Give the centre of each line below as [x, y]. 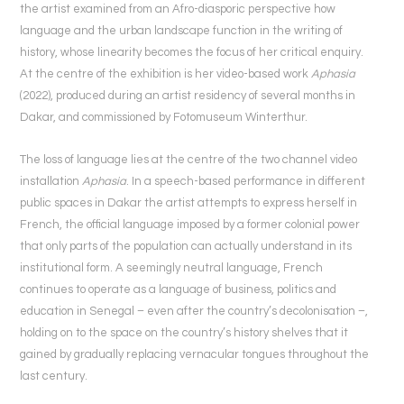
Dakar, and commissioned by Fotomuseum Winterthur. [165, 118]
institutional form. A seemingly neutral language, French [171, 267]
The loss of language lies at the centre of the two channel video [188, 159]
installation [51, 181]
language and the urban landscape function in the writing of [181, 31]
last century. [54, 376]
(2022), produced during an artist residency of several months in [188, 96]
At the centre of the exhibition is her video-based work [164, 74]
